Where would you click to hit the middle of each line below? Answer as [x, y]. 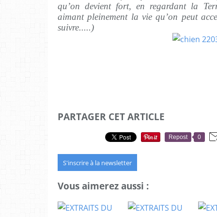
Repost [178, 137]
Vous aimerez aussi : [103, 186]
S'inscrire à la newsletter [97, 163]
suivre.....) [76, 27]
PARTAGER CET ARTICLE [111, 116]
